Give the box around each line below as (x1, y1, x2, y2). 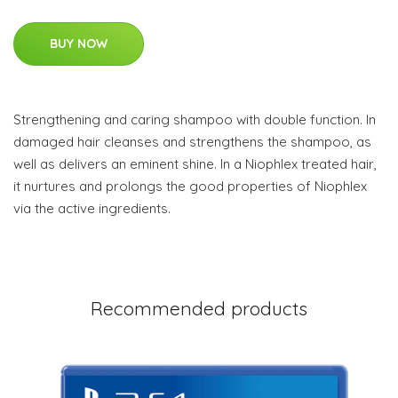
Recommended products (91, 296, 307, 320)
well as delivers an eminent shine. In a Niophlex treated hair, (13, 155, 377, 172)
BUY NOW (50, 35, 107, 52)
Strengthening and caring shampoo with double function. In (13, 110, 376, 128)
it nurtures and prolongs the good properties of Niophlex (13, 177, 367, 195)
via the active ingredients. (13, 199, 171, 217)
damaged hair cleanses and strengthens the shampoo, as (13, 132, 371, 150)
